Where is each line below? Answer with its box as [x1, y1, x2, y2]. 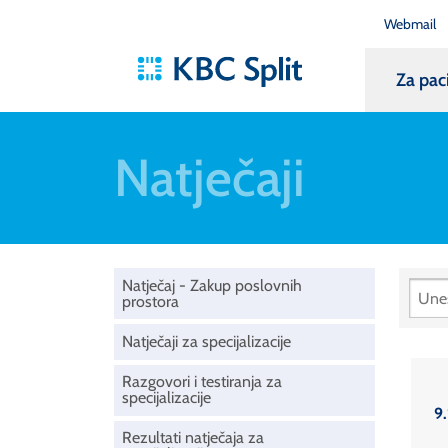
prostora [122, 291, 179, 311]
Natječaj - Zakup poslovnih [122, 275, 302, 295]
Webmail [383, 14, 436, 33]
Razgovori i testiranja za [122, 372, 282, 392]
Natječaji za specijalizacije [122, 331, 291, 351]
